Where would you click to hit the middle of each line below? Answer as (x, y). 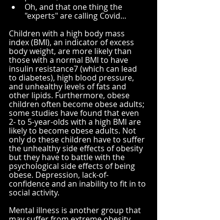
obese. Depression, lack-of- (59, 175)
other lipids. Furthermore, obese (70, 95)
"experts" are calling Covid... (75, 15)
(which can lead (109, 69)
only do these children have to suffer (78, 139)
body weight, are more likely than (71, 51)
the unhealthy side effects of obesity (77, 148)
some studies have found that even (75, 113)
